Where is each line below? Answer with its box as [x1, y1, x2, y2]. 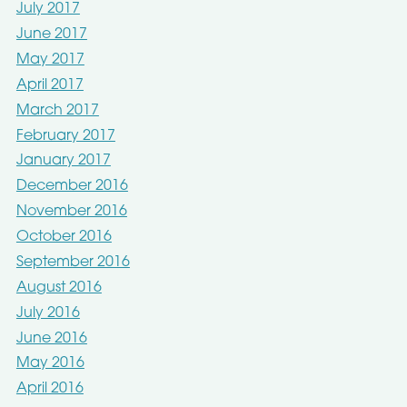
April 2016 [15, 382, 84, 397]
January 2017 [15, 154, 111, 169]
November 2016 [15, 204, 127, 220]
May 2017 [15, 52, 84, 67]
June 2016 [15, 331, 87, 346]
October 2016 [15, 230, 112, 245]
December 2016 [15, 179, 128, 194]
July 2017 [15, 2, 80, 17]
